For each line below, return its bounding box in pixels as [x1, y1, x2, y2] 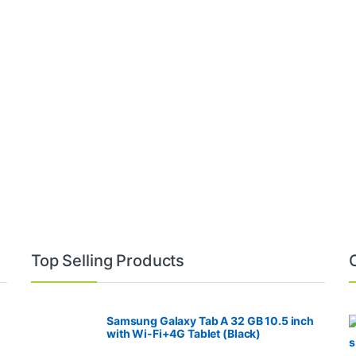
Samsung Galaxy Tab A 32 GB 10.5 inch [106, 313, 314, 327]
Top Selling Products [31, 250, 185, 270]
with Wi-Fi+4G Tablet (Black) [106, 326, 261, 340]
